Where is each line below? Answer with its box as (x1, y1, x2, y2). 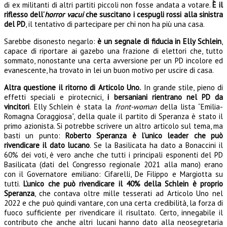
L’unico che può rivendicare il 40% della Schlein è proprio (23, 178, 223, 188)
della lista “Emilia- (157, 101, 223, 111)
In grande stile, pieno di (141, 82, 223, 92)
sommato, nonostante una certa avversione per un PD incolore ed (4, 55, 223, 65)
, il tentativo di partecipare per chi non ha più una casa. (25, 19, 205, 29)
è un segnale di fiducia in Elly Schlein (97, 36, 222, 46)
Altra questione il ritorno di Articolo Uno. (4, 82, 141, 92)
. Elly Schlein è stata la (29, 101, 115, 111)
